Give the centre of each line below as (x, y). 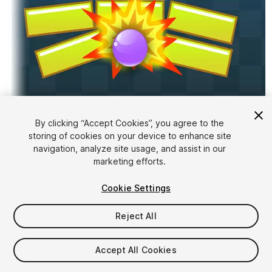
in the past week (105, 255)
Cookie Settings (136, 188)
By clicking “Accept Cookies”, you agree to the (130, 123)
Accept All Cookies (136, 250)
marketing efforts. (130, 161)
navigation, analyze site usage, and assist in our (130, 148)
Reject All (136, 216)
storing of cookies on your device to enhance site (130, 136)
